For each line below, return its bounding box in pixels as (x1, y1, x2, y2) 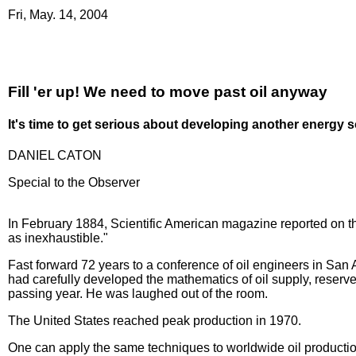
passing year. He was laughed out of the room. (8, 287, 268, 301)
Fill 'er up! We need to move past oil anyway (8, 83, 327, 100)
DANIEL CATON (8, 149, 102, 163)
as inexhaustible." (8, 231, 108, 246)
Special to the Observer (8, 176, 140, 190)
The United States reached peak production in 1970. (8, 314, 301, 328)
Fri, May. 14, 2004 (8, 8, 108, 21)
